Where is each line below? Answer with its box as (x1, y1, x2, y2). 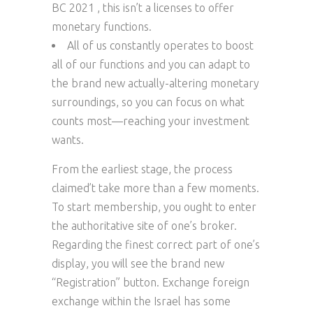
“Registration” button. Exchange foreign (52, 276, 249, 289)
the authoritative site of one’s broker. (52, 219, 237, 232)
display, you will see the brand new (52, 257, 224, 270)
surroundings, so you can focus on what (52, 96, 245, 108)
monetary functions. (52, 20, 152, 33)
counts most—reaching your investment (52, 115, 249, 127)
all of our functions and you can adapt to (52, 58, 250, 71)
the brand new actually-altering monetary (52, 77, 259, 89)
